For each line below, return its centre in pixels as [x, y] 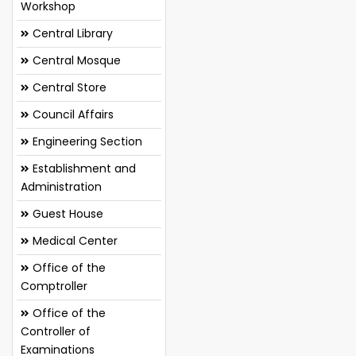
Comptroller [54, 286]
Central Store [68, 87]
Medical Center [74, 240]
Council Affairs [72, 114]
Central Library [71, 33]
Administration [61, 186]
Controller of [56, 331]
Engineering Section [86, 141]
